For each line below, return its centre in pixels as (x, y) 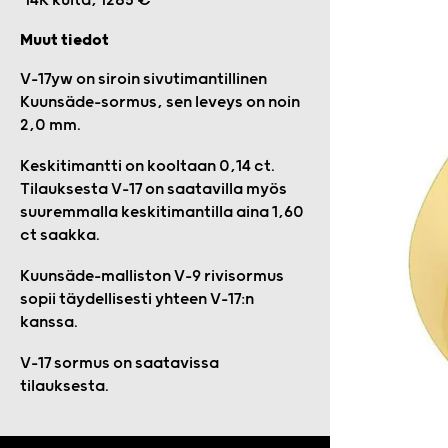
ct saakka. (60, 235)
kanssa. (49, 322)
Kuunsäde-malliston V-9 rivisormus (152, 276)
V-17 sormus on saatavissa (119, 363)
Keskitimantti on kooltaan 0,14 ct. (147, 166)
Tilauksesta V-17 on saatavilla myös (153, 189)
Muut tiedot (64, 40)
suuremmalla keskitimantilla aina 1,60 (162, 212)
